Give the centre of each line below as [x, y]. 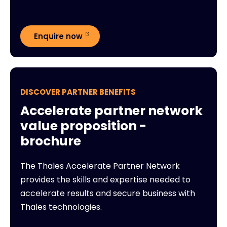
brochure [51, 141]
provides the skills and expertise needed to [105, 179]
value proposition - [83, 126]
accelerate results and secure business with [108, 193]
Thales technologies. [61, 207]
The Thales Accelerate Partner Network [100, 166]
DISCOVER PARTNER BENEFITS [78, 92]
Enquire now [58, 36]
